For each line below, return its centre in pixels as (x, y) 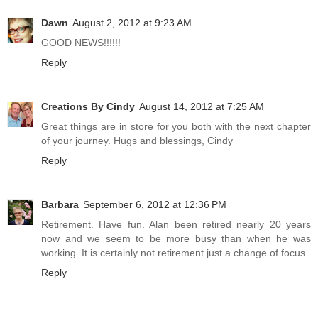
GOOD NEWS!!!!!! (81, 43)
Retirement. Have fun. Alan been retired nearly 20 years (176, 225)
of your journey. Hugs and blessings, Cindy (137, 141)
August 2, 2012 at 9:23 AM (132, 23)
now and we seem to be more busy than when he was (176, 239)
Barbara (60, 205)
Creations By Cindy (88, 107)
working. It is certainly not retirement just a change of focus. (175, 253)
